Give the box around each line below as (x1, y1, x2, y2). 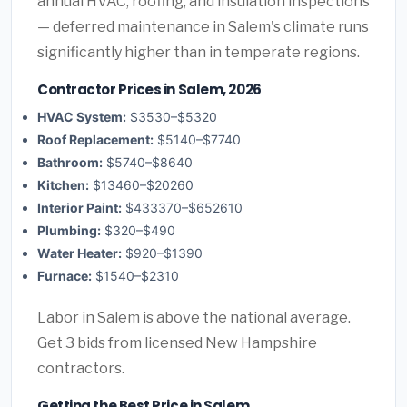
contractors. (37, 359, 124, 377)
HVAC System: (37, 108, 126, 124)
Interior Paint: (37, 199, 122, 215)
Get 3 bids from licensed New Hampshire (37, 333, 317, 352)
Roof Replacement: (37, 131, 154, 147)
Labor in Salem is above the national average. (37, 308, 351, 326)
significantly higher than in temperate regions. (37, 44, 360, 62)
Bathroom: (37, 154, 103, 170)
